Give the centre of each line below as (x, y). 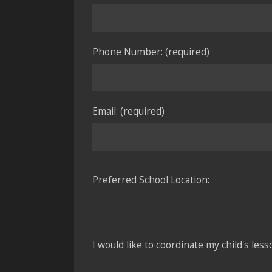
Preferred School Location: (151, 180)
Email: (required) (128, 111)
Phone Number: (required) (151, 52)
